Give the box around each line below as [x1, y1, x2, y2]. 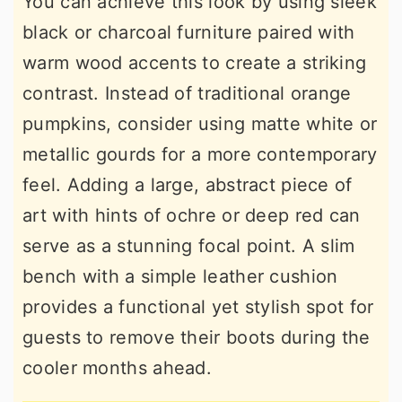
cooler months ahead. [22, 356, 213, 379]
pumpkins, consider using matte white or [22, 112, 378, 135]
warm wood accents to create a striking [22, 51, 367, 74]
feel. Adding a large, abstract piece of [22, 173, 353, 196]
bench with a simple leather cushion [22, 265, 338, 287]
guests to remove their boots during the [22, 326, 371, 348]
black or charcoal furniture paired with [22, 21, 355, 43]
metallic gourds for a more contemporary [22, 143, 378, 165]
